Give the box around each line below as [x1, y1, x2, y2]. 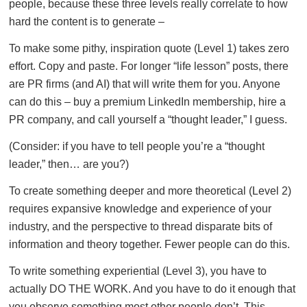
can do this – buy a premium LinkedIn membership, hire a [9, 95, 286, 108]
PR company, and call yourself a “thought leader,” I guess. [9, 113, 287, 125]
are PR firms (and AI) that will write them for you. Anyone [9, 77, 280, 90]
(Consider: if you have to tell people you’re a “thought [9, 140, 265, 152]
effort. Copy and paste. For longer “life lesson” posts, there [9, 60, 288, 72]
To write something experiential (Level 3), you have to [9, 265, 267, 277]
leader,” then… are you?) [9, 158, 129, 170]
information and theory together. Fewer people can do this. [9, 238, 290, 250]
